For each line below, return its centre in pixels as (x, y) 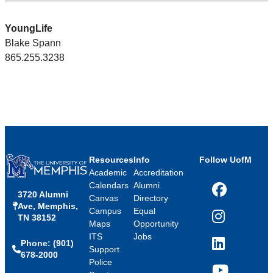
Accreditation (158, 173)
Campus (105, 211)
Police (100, 262)
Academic (108, 173)
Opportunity (156, 224)
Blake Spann (33, 43)
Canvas (103, 198)
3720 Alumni (43, 194)
